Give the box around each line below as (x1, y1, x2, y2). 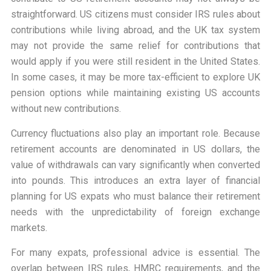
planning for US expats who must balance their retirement (10, 191, 261, 203)
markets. (10, 222, 47, 234)
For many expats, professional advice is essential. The (10, 247, 261, 259)
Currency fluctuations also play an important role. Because (10, 128, 261, 140)
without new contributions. (10, 103, 121, 115)
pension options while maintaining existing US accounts (10, 87, 261, 99)
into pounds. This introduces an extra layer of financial (10, 175, 261, 187)
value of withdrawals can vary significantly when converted (10, 159, 261, 171)
